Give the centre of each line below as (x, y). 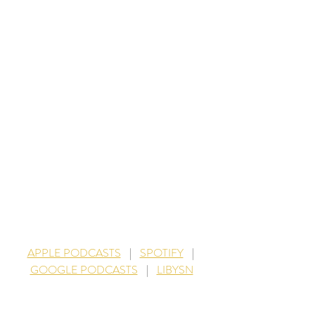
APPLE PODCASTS (74, 253)
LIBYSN (175, 270)
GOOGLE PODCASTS (84, 270)
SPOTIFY (161, 253)
